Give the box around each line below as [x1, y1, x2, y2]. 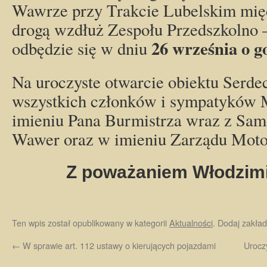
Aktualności [169, 216, 213, 229]
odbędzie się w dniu [12, 37, 151, 60]
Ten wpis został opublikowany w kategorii [12, 216, 169, 229]
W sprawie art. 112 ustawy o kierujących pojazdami [20, 239, 216, 252]
